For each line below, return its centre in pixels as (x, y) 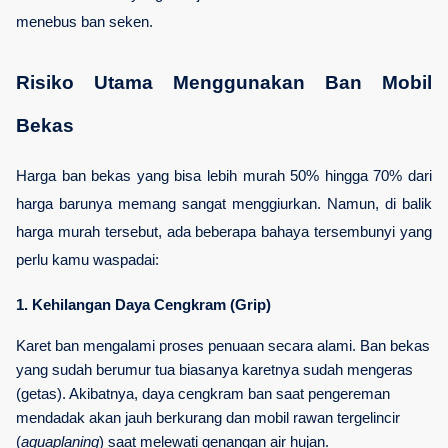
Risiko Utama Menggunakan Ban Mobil (224, 83)
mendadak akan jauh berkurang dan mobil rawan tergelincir (208, 417)
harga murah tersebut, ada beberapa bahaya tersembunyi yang (224, 232)
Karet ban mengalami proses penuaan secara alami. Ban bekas (223, 345)
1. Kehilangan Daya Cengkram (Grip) (143, 305)
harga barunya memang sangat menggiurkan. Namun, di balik (224, 204)
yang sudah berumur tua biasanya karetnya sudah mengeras (214, 369)
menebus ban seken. (84, 22)
